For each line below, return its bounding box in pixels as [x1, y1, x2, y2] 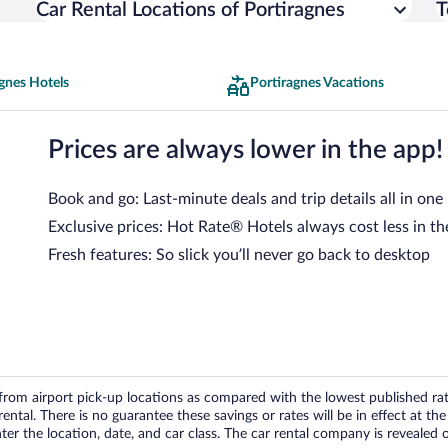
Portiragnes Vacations [250, 76, 384, 90]
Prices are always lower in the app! [48, 136, 443, 163]
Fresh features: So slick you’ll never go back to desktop [48, 246, 430, 263]
